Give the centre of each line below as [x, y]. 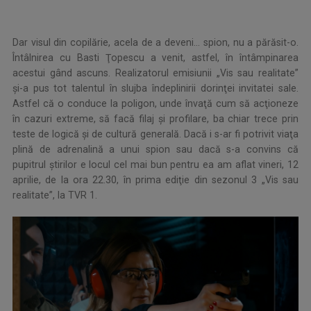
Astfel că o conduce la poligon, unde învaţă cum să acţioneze [155, 104]
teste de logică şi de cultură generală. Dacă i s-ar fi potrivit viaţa [155, 134]
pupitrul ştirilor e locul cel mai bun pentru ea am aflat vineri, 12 [155, 165]
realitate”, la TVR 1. [55, 195]
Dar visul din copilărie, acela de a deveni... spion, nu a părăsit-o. [155, 43]
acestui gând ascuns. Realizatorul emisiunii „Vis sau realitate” [155, 73]
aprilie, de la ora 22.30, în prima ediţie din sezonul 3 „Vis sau [155, 180]
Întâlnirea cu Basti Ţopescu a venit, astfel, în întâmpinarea [155, 58]
